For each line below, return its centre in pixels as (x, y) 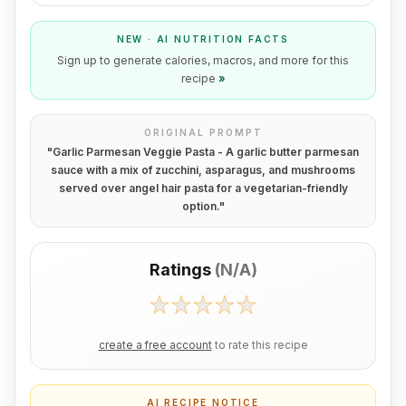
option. (200, 206)
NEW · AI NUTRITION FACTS (203, 39)
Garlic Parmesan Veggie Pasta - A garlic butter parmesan (206, 152)
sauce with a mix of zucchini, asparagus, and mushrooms (203, 170)
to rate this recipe (261, 345)
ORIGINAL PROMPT (203, 132)
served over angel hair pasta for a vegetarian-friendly (203, 188)
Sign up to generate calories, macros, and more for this (203, 60)
